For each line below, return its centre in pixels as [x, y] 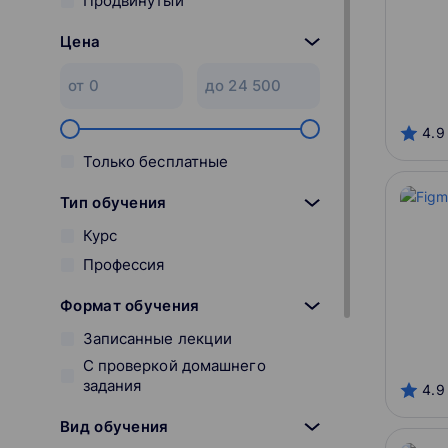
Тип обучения [113, 202]
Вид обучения [114, 427]
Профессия [123, 264]
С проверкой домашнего [174, 366]
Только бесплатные [155, 161]
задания [112, 386]
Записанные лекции [157, 339]
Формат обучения [130, 305]
